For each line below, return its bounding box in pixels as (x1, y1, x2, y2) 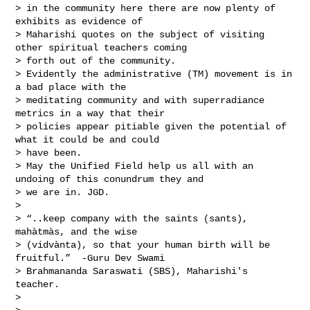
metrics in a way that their (15, 107, 171, 119)
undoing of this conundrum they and (15, 173, 210, 185)
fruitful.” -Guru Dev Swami (15, 252, 171, 264)
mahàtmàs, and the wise (15, 226, 143, 237)
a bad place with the (15, 81, 132, 93)
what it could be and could (15, 134, 165, 145)
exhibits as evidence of (15, 15, 149, 27)
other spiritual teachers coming (15, 42, 193, 53)
